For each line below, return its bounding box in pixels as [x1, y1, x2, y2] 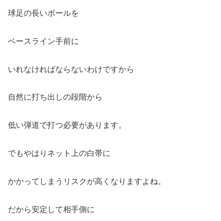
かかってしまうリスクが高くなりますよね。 [8, 177, 166, 185]
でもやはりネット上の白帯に [8, 149, 110, 158]
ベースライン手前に [8, 37, 79, 45]
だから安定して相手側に [8, 205, 95, 214]
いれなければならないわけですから [8, 65, 134, 74]
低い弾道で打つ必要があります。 [8, 121, 126, 130]
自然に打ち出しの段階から [8, 93, 103, 102]
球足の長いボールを [8, 9, 79, 18]
